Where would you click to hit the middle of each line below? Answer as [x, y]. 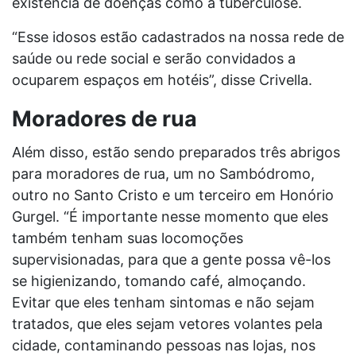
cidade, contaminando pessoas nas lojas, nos [164, 345]
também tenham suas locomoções [128, 238]
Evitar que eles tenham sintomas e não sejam [163, 302]
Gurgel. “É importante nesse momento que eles [170, 216]
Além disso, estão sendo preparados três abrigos [176, 152]
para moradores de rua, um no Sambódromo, [163, 173]
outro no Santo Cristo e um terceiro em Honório [173, 195]
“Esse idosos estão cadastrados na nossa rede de [178, 37]
